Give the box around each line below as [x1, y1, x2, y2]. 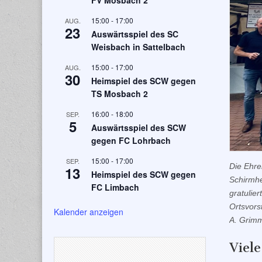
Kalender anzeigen [54, 206, 123, 218]
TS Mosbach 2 [91, 88, 148, 100]
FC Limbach [91, 181, 139, 194]
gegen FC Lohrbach [91, 135, 171, 147]
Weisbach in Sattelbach [91, 41, 185, 53]
